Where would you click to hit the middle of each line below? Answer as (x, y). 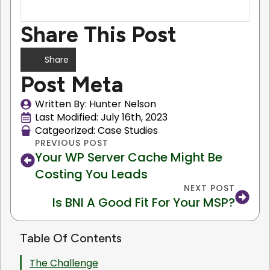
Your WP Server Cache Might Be (129, 158)
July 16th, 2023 (134, 118)
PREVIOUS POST (72, 143)
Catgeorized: (66, 131)
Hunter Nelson (123, 104)
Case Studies (128, 131)
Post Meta (72, 85)
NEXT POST (209, 188)
